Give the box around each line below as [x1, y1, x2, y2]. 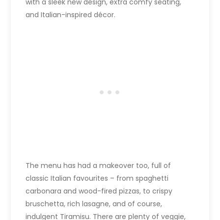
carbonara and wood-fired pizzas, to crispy [26, 186, 173, 196]
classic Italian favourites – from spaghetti [26, 173, 169, 183]
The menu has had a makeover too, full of [26, 160, 171, 170]
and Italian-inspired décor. [26, 9, 116, 20]
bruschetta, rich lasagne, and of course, [26, 198, 163, 209]
